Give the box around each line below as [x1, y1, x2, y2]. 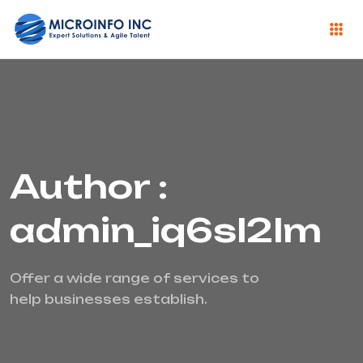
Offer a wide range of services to [10, 271, 259, 287]
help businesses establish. [10, 292, 207, 308]
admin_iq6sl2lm [10, 210, 322, 251]
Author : [10, 166, 168, 207]
